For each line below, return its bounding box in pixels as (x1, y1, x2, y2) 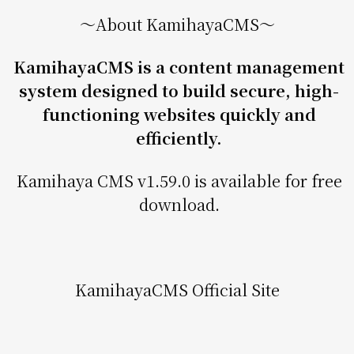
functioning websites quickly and (42, 103, 316, 126)
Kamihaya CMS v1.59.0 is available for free (16, 169, 342, 193)
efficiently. (136, 126, 222, 150)
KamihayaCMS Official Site (74, 278, 284, 302)
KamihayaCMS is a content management (13, 55, 345, 79)
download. (138, 193, 220, 217)
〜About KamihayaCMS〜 (79, 13, 275, 36)
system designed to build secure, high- (19, 79, 339, 103)
